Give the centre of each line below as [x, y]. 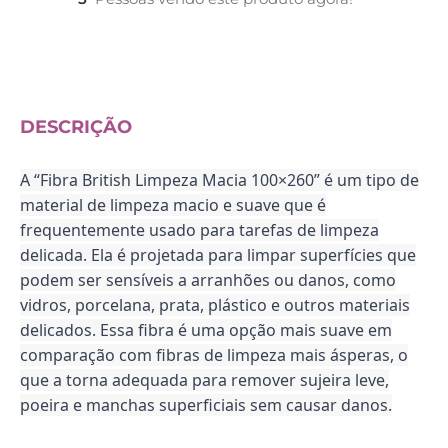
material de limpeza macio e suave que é [173, 205]
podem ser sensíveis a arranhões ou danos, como [208, 280]
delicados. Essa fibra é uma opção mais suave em [206, 330]
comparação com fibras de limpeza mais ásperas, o [214, 355]
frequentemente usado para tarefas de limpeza [199, 230]
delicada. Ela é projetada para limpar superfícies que [218, 255]
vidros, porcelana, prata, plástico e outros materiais [215, 305]
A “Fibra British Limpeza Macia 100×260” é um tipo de [219, 180]
